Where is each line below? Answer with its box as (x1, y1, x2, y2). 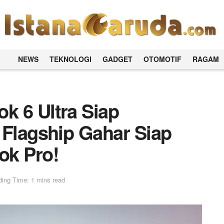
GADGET (102, 54, 133, 64)
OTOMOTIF (143, 54, 182, 64)
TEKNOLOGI (49, 54, 92, 64)
